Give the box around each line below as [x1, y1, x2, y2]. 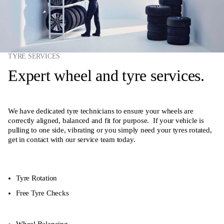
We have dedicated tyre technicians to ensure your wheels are [8, 106, 193, 115]
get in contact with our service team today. [8, 135, 135, 143]
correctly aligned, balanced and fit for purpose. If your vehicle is [8, 116, 204, 124]
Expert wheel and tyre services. [8, 66, 205, 84]
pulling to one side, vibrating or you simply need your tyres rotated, [8, 125, 212, 134]
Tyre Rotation [16, 173, 57, 182]
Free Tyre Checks [16, 188, 69, 197]
